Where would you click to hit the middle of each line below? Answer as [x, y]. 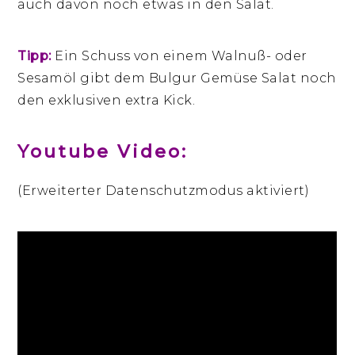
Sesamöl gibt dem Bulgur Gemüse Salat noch [177, 78]
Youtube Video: [103, 151]
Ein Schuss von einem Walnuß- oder [179, 55]
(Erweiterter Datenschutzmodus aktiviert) [164, 190]
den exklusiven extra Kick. [107, 100]
